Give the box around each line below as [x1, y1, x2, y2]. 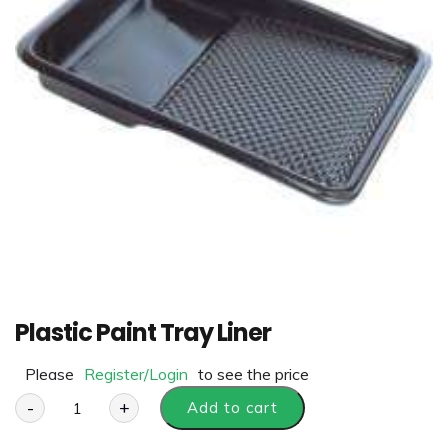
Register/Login [84, 364, 188, 384]
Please [25, 364, 74, 384]
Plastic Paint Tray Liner [15, 316, 271, 349]
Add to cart [187, 398, 278, 417]
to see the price [198, 364, 309, 384]
